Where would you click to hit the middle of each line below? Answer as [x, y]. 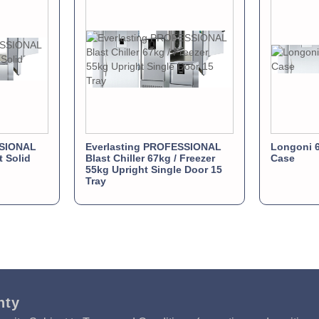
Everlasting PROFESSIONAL [153, 146]
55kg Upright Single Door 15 [154, 169]
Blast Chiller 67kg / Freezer [150, 158]
